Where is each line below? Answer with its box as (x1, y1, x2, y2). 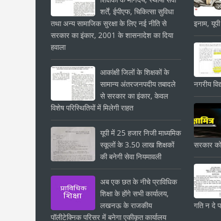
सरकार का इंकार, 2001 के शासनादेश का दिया (51, 30, 173, 40)
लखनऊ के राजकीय (100, 200, 152, 210)
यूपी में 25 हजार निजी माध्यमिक (100, 128, 181, 138)
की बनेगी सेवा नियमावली (100, 151, 161, 161)
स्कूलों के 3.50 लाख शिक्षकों (100, 140, 174, 149)
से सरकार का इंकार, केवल (100, 91, 168, 101)
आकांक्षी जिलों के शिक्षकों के (100, 67, 169, 77)
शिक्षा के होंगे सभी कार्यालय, (100, 188, 169, 198)
